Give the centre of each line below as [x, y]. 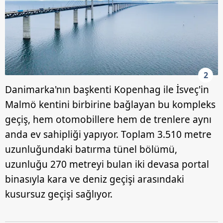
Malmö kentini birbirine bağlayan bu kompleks [110, 104]
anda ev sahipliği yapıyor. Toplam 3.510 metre [108, 134]
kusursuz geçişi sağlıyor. [59, 194]
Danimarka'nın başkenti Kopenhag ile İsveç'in [107, 89]
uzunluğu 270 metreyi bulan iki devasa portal [107, 164]
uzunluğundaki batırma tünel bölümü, [91, 149]
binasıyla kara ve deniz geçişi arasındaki [95, 179]
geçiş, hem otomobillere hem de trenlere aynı [108, 119]
